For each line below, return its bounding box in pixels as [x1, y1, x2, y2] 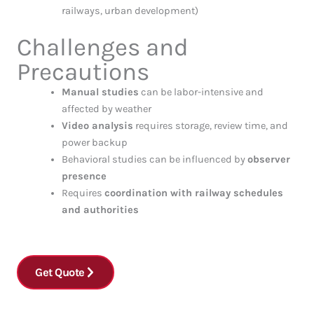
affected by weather [61, 103, 151, 116]
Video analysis [61, 120, 133, 132]
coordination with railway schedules [104, 187, 283, 200]
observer [247, 153, 290, 166]
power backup [61, 137, 128, 149]
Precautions [17, 57, 149, 87]
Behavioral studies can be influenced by [61, 153, 247, 166]
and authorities [61, 204, 139, 217]
